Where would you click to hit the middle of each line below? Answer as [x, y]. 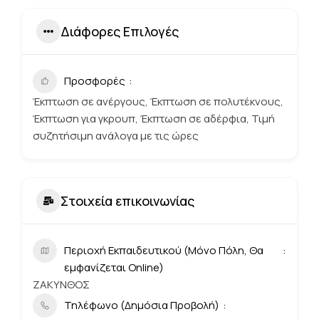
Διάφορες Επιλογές [120, 31]
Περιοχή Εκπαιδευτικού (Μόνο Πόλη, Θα [164, 250]
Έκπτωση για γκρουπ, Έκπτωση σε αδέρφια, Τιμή [154, 119]
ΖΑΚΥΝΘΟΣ [61, 284]
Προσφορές [95, 81]
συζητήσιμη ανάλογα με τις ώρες [116, 136]
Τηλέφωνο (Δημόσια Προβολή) [142, 305]
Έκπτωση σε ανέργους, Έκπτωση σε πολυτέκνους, [158, 101]
